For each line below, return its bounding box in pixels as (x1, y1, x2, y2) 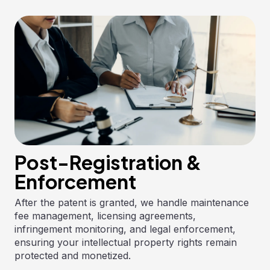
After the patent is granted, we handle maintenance (14, 196, 249, 209)
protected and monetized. (14, 249, 131, 262)
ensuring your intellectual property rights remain (14, 236, 237, 248)
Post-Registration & (14, 149, 201, 174)
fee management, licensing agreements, (14, 209, 196, 222)
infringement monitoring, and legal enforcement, (14, 222, 236, 235)
